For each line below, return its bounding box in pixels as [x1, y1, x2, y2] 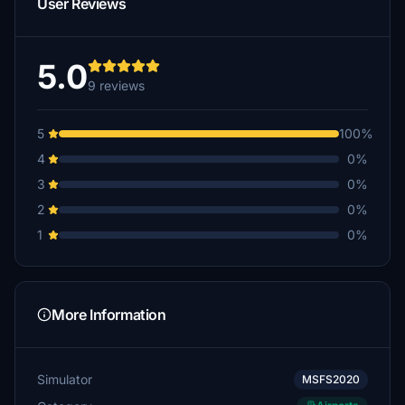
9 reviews [88, 78, 145, 93]
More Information [52, 306, 166, 324]
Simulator [37, 372, 92, 387]
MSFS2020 [302, 372, 360, 386]
